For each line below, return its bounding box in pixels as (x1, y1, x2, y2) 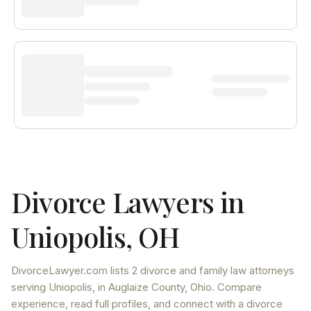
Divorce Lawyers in (11, 183, 244, 220)
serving (11, 280, 49, 294)
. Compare (212, 280, 262, 294)
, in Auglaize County (92, 280, 185, 294)
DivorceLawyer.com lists (11, 264, 132, 277)
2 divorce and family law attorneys (132, 264, 294, 277)
